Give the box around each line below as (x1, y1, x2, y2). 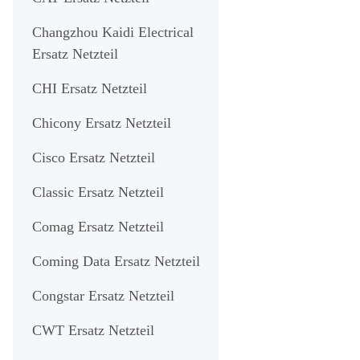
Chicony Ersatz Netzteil (32, 114, 171, 131)
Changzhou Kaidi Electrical (32, 23, 194, 40)
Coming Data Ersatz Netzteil (32, 252, 200, 269)
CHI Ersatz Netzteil (32, 80, 147, 96)
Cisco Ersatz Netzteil (32, 149, 155, 166)
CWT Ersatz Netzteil (32, 321, 154, 338)
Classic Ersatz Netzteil (32, 183, 164, 200)
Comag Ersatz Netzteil (32, 218, 164, 235)
